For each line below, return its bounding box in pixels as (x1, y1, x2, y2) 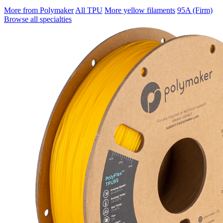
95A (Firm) (177, 5, 213, 14)
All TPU (75, 5, 103, 14)
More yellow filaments (105, 5, 175, 14)
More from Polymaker (4, 5, 74, 14)
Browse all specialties (4, 14, 72, 23)
